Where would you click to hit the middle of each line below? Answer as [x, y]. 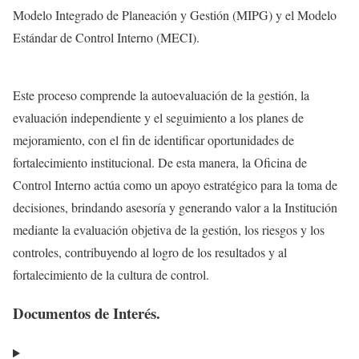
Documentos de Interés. [87, 313]
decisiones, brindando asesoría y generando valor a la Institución [175, 207]
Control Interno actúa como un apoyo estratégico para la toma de [175, 184]
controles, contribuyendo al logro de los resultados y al [150, 252]
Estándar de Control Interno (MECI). [106, 37]
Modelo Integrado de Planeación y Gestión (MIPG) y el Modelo [175, 14]
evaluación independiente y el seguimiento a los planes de [158, 117]
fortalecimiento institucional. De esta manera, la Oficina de [160, 162]
